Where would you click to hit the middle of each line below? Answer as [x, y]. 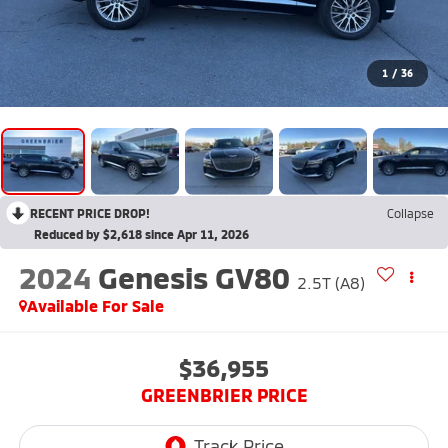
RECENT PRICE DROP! [90, 212]
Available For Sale [95, 305]
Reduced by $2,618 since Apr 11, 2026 [141, 233]
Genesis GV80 [193, 276]
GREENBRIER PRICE [224, 395]
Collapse [410, 212]
